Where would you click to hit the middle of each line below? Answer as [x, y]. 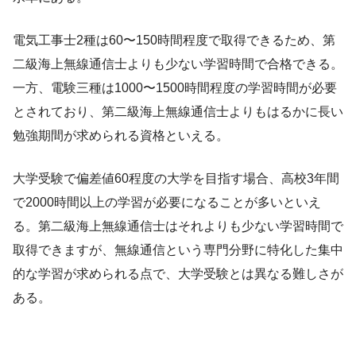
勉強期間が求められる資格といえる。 [121, 136]
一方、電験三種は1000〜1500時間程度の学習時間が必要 [175, 88]
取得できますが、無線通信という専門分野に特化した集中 [178, 250]
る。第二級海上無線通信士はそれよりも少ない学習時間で [178, 226]
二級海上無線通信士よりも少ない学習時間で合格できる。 [178, 64]
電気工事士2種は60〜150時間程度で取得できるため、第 [174, 41]
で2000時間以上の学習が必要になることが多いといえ [167, 203]
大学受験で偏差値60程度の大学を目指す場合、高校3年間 [176, 179]
